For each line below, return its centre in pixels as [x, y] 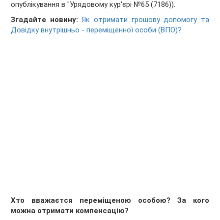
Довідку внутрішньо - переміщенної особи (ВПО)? [96, 30]
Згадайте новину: [44, 20]
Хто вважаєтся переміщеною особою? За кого [110, 201]
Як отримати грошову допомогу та [145, 20]
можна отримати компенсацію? [70, 211]
